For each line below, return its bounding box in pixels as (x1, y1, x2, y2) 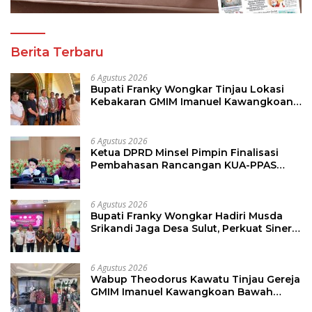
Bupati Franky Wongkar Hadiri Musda (91, 210, 283, 223)
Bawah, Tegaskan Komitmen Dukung (91, 108, 281, 121)
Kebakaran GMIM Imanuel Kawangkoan (91, 95, 293, 109)
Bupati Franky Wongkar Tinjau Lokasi (91, 83, 284, 96)
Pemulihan (91, 120, 146, 134)
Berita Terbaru (10, 45, 104, 61)
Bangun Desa (91, 235, 159, 248)
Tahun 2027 (91, 171, 153, 185)
